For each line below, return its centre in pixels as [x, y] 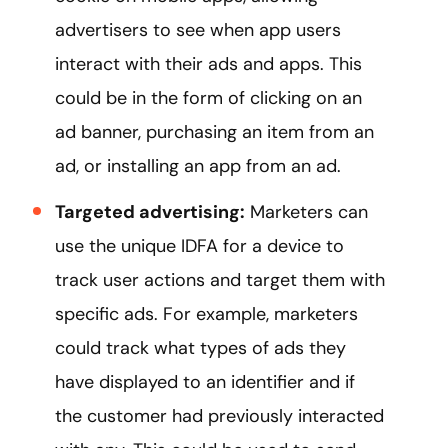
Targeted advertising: [150, 212]
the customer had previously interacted [219, 416]
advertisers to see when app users [198, 30]
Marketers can [306, 212]
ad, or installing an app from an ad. [198, 166]
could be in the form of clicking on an [208, 98]
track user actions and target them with [220, 280]
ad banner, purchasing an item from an [214, 132]
